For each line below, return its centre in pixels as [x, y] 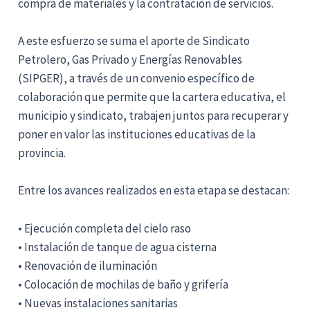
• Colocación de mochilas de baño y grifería [124, 284]
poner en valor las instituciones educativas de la [137, 135]
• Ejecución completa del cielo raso [105, 228]
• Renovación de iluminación [88, 265]
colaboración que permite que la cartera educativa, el [152, 97]
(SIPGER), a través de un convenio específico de [137, 79]
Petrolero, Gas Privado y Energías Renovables [130, 60]
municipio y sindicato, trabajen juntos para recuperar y [154, 116]
